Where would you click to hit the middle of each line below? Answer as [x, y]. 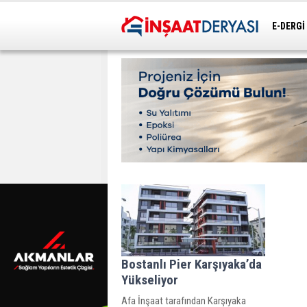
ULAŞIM [289, 47]
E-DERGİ [288, 26]
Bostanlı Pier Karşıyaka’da [192, 264]
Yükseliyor [150, 280]
